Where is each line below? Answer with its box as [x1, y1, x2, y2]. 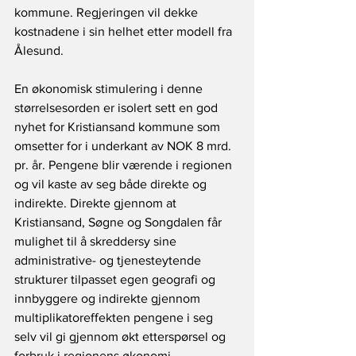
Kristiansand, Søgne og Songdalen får [14, 215, 225, 230]
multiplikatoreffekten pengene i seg [14, 311, 216, 325]
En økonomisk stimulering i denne [14, 82, 206, 96]
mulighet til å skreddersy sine [14, 234, 180, 249]
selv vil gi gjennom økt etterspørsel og [14, 330, 229, 344]
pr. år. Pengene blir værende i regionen [14, 158, 235, 172]
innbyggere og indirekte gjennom [14, 292, 203, 306]
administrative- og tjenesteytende [14, 253, 204, 268]
